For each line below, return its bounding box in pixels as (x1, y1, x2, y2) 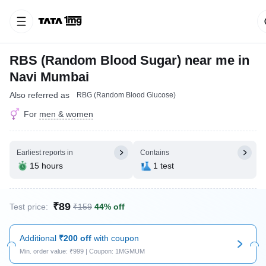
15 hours (30, 161, 63, 170)
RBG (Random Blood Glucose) (77, 91, 176, 99)
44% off (94, 202, 125, 211)
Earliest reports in (17, 148, 73, 157)
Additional (20, 233, 59, 243)
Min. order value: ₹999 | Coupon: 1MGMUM (20, 248, 145, 255)
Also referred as (9, 90, 69, 100)
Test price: (9, 202, 48, 211)
